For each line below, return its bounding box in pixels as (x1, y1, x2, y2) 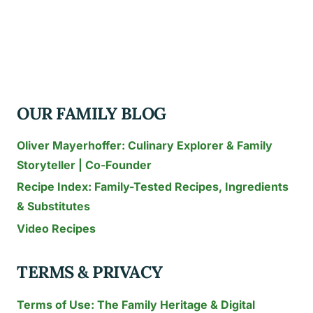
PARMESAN (79, 48, 140, 60)
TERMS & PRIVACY (17, 261, 163, 284)
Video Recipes (17, 221, 96, 235)
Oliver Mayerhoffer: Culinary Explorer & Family (17, 138, 272, 153)
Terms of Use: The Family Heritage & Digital (17, 297, 255, 312)
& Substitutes (17, 199, 90, 214)
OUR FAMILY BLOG (17, 102, 166, 124)
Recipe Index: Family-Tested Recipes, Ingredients (17, 180, 289, 194)
